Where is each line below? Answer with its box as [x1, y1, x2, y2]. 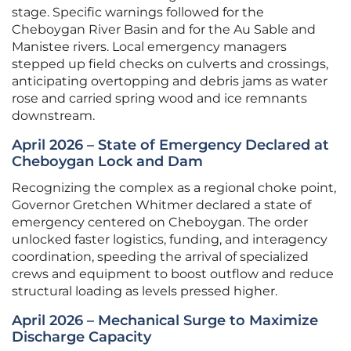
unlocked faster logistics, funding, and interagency [12, 232, 327, 248]
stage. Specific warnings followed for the [12, 5, 264, 20]
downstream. [12, 108, 95, 124]
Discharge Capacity [12, 328, 151, 346]
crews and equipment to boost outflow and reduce [12, 266, 334, 282]
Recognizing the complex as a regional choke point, [12, 180, 336, 196]
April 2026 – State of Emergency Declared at [12, 136, 329, 154]
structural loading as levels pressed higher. [12, 284, 277, 299]
